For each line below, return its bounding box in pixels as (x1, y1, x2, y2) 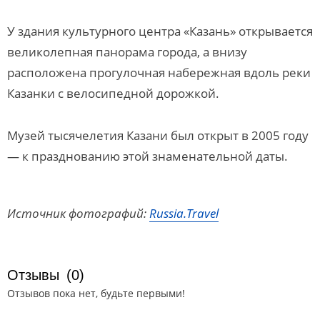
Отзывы (7, 267, 59, 283)
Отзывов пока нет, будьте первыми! (7, 286, 185, 300)
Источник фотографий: (7, 205, 149, 221)
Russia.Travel (149, 205, 219, 221)
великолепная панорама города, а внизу (7, 44, 247, 60)
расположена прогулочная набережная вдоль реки (7, 64, 311, 81)
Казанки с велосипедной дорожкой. (7, 85, 219, 101)
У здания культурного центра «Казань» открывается (7, 23, 313, 39)
